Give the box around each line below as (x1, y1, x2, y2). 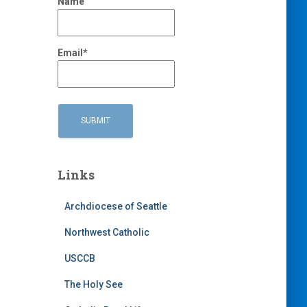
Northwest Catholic (64, 226, 149, 238)
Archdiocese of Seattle (64, 200, 167, 212)
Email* (57, 47, 88, 59)
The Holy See (64, 278, 123, 290)
